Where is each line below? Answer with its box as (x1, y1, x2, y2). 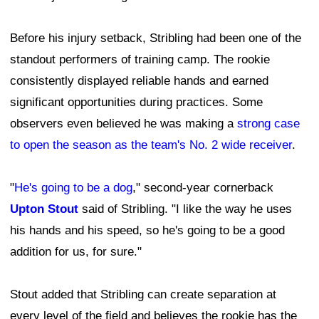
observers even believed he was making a (10, 116, 237, 130)
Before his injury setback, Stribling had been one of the (10, 31, 301, 45)
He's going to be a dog (14, 180, 132, 194)
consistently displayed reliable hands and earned (10, 73, 268, 88)
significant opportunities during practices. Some (10, 95, 263, 109)
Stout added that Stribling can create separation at (10, 287, 276, 301)
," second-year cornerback (132, 180, 273, 194)
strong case (237, 116, 300, 130)
